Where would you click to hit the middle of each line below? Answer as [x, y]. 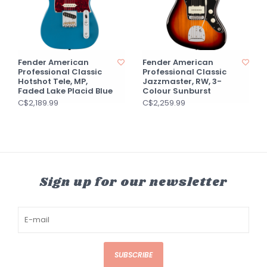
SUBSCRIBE [133, 255]
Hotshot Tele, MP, [53, 81]
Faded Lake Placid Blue [65, 91]
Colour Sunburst [177, 91]
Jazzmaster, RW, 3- [182, 81]
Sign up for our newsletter [133, 182]
